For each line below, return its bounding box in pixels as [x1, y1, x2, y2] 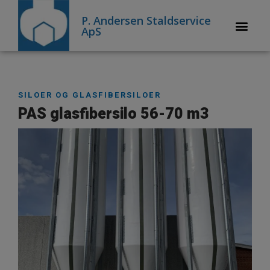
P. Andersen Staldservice [81, 13, 212, 28]
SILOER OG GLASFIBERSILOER [18, 89, 161, 101]
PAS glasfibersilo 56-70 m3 [18, 103, 209, 126]
